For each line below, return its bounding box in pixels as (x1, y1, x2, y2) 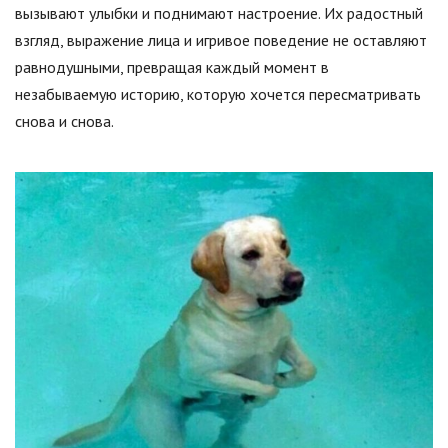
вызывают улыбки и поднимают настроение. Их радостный (15, 3, 423, 23)
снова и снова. (15, 111, 114, 131)
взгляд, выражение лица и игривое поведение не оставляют (15, 30, 427, 50)
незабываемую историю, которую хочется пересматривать (15, 84, 421, 104)
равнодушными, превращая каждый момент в (15, 57, 329, 77)
